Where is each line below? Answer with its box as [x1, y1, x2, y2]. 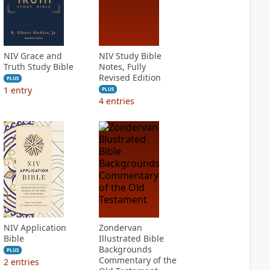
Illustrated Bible [98, 233, 164, 244]
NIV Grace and [3, 50, 62, 61]
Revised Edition [98, 72, 161, 83]
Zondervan [98, 222, 142, 233]
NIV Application [3, 222, 66, 233]
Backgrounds [98, 243, 152, 255]
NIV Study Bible [98, 50, 162, 61]
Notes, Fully [98, 61, 146, 72]
